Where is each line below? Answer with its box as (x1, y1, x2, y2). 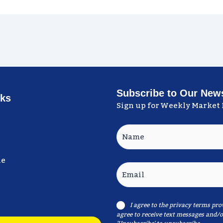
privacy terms (169, 199, 210, 211)
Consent (116, 201, 148, 210)
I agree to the (130, 199, 169, 211)
